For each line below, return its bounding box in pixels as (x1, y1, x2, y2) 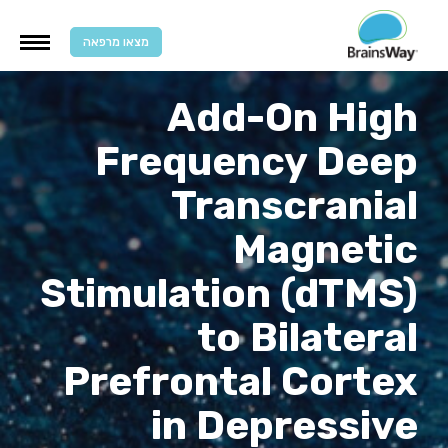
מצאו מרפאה (83, 35, 149, 49)
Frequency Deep (95, 138, 418, 186)
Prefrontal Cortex (63, 358, 418, 406)
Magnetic (233, 226, 418, 274)
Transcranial (171, 182, 418, 230)
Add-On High (167, 94, 418, 142)
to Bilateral (197, 314, 418, 362)
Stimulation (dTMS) (40, 270, 418, 318)
